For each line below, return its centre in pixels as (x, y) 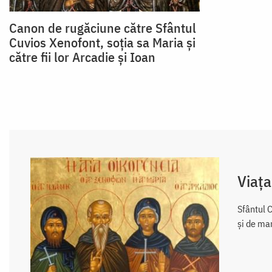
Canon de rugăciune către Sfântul (103, 28)
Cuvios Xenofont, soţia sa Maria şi (102, 42)
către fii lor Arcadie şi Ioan (82, 57)
